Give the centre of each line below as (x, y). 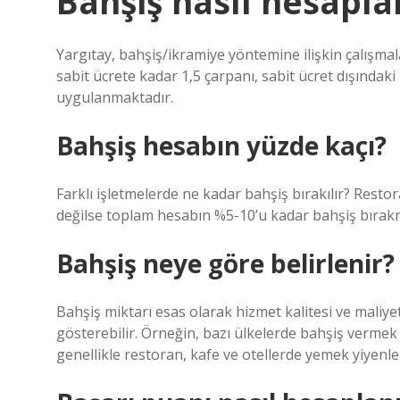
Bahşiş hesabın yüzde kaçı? (221, 146)
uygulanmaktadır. (115, 97)
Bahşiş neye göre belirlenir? (225, 263)
